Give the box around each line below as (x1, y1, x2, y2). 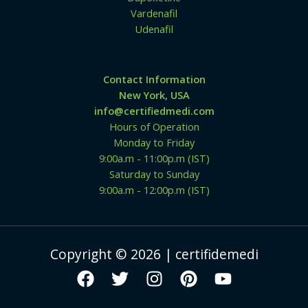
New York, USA (118, 88, 190, 102)
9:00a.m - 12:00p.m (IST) (98, 183, 210, 197)
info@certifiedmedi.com (93, 104, 214, 118)
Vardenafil (131, 5, 177, 20)
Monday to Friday (113, 135, 195, 150)
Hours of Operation (109, 120, 199, 134)
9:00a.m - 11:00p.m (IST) (98, 151, 210, 166)
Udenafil (135, 21, 173, 36)
